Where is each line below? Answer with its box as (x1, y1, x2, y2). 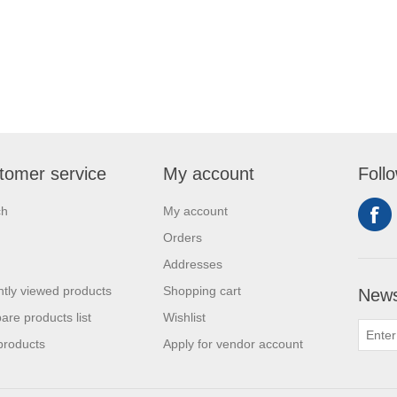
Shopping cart (163, 284, 241, 298)
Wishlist (163, 310, 206, 324)
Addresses (163, 257, 222, 271)
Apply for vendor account (163, 337, 303, 351)
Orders (163, 230, 202, 245)
